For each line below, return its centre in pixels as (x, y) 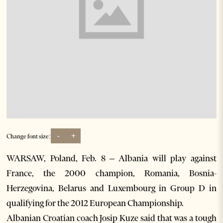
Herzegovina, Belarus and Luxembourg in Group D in (111, 188)
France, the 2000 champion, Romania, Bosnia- (111, 173)
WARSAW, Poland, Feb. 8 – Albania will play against (111, 159)
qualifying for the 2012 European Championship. (95, 203)
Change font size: (29, 136)
